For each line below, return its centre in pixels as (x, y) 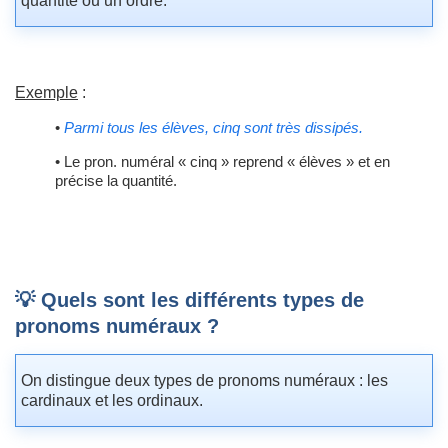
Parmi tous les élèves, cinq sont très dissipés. (213, 128)
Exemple (46, 93)
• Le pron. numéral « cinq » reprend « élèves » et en (222, 162)
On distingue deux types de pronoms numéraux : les (204, 381)
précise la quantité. (116, 181)
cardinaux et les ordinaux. (112, 401)
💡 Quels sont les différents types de (189, 300)
